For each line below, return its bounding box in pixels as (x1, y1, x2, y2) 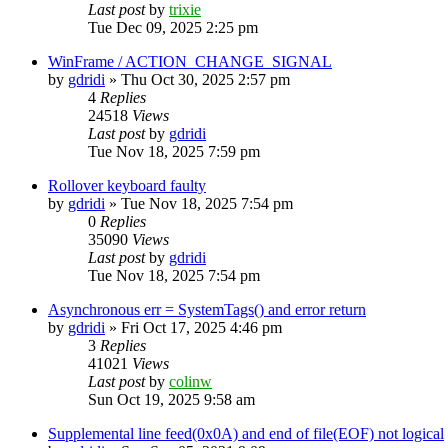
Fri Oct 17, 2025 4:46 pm (121, 318, 282, 336)
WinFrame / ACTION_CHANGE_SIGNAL (48, 52, 332, 70)
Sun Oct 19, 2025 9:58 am (88, 390, 255, 408)
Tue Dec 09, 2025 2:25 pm (88, 18, 258, 36)
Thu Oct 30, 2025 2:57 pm (121, 70, 290, 88)
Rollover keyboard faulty (48, 176, 206, 194)
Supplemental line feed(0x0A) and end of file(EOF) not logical (48, 424, 444, 442)
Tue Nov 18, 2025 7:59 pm (88, 142, 260, 160)
